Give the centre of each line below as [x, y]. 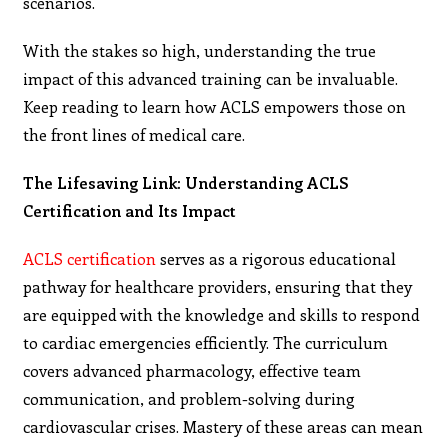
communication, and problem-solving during [189, 398]
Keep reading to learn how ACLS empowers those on [215, 106]
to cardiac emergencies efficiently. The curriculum [206, 342]
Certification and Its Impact [130, 210]
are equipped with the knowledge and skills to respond [222, 314]
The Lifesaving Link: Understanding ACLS [186, 182]
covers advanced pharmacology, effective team [192, 370]
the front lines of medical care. [134, 134]
